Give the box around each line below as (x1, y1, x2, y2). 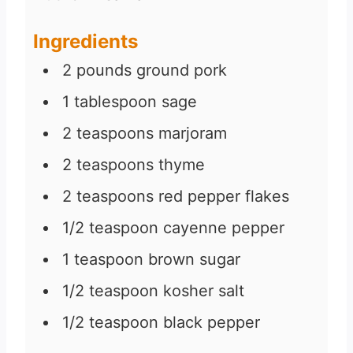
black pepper (163, 313, 260, 333)
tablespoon (74, 92, 157, 112)
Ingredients (33, 30, 138, 54)
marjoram (158, 124, 227, 143)
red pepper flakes (158, 187, 289, 206)
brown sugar (148, 250, 240, 269)
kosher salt (163, 281, 244, 301)
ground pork (136, 61, 227, 80)
